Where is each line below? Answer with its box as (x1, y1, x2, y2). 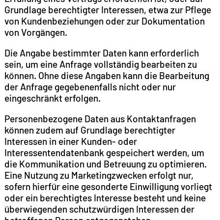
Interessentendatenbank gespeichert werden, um (4, 147, 204, 159)
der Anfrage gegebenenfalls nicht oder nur (4, 81, 176, 93)
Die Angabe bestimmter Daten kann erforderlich (4, 47, 199, 59)
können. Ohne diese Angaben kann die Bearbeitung (4, 70, 209, 82)
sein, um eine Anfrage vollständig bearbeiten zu (4, 58, 197, 70)
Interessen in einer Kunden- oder (4, 136, 137, 147)
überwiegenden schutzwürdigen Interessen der (4, 203, 194, 215)
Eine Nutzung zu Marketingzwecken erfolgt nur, (4, 169, 193, 181)
